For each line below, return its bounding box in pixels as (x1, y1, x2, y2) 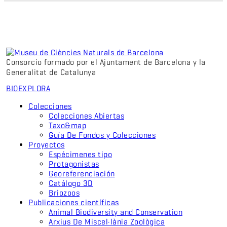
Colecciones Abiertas (49, 111, 124, 121)
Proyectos (28, 140, 65, 150)
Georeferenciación (49, 169, 115, 179)
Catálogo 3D (49, 178, 93, 188)
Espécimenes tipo (49, 149, 112, 160)
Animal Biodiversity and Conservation (49, 207, 182, 217)
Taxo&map (49, 121, 86, 131)
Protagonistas (49, 159, 99, 169)
